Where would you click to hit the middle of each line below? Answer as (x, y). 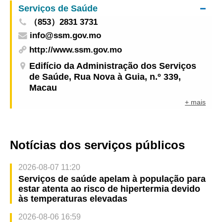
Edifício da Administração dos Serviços (113, 66)
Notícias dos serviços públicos (97, 145)
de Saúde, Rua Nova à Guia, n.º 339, (105, 77)
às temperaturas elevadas (73, 199)
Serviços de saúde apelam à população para (112, 179)
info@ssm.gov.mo (65, 35)
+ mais (195, 102)
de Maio (27, 11)
